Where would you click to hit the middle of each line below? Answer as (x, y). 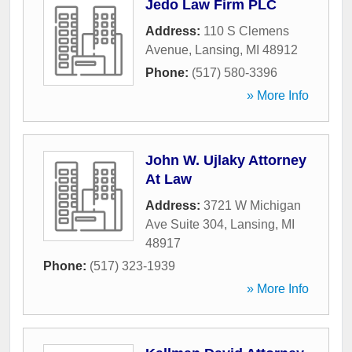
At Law (169, 180)
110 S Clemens (246, 31)
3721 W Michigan (252, 206)
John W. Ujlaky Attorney (226, 161)
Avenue (167, 50)
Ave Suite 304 (185, 225)
